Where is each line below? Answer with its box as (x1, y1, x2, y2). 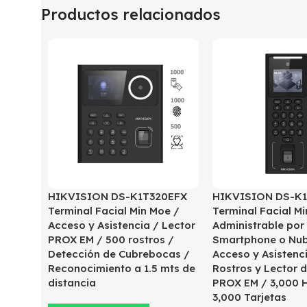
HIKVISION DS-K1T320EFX (48, 190, 187, 204)
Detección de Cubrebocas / (48, 247, 190, 261)
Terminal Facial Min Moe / (48, 204, 180, 218)
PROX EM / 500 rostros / (48, 233, 174, 247)
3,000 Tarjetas (212, 291, 286, 304)
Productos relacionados (41, 5, 221, 24)
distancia (48, 276, 96, 290)
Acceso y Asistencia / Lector (48, 219, 195, 232)
